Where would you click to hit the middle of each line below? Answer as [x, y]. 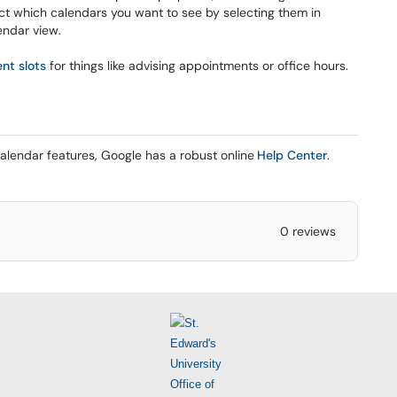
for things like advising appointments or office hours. [199, 66]
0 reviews [307, 231]
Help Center [292, 155]
